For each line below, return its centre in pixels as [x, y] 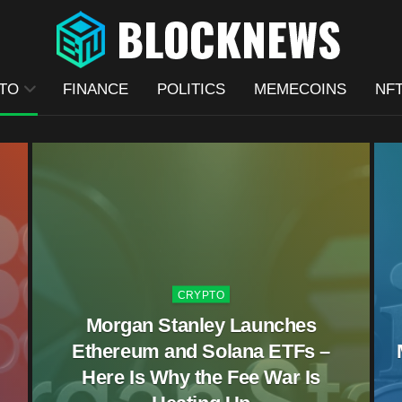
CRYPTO [201, 294]
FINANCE [95, 89]
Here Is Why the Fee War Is [201, 376]
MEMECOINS [300, 89]
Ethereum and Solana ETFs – [201, 350]
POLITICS [191, 89]
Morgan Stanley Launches [201, 324]
